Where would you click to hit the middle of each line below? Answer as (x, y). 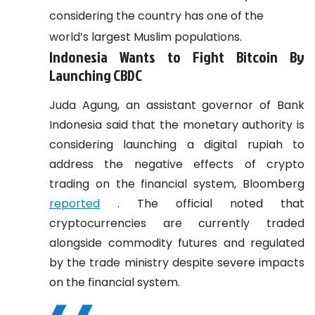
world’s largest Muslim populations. (146, 37)
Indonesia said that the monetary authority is (177, 124)
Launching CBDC (96, 75)
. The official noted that (202, 203)
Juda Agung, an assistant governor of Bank (177, 105)
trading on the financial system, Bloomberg (177, 184)
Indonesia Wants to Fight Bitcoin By (177, 57)
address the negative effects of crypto (177, 164)
